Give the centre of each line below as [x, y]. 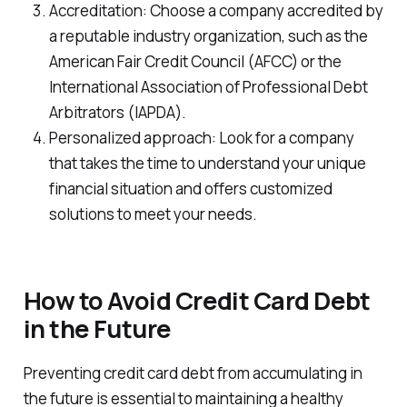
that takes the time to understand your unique [207, 163]
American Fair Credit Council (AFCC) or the [195, 61]
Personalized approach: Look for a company [201, 137]
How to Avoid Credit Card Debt [197, 301]
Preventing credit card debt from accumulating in [193, 373]
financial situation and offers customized [190, 188]
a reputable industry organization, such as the [208, 35]
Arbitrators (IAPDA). [117, 112]
